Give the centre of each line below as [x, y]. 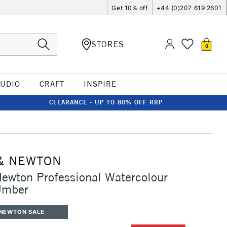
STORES [108, 44]
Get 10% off [130, 8]
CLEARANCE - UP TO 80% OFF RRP [106, 102]
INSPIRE [100, 84]
